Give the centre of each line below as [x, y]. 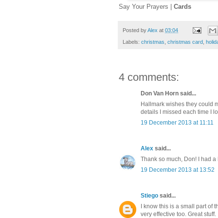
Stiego [149, 196]
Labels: [132, 42]
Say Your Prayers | [146, 6]
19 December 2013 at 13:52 [178, 170]
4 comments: [149, 77]
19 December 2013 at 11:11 [177, 123]
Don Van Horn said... [168, 94]
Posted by [135, 30]
